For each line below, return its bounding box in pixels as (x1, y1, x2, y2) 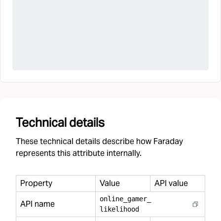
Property (20, 178, 52, 188)
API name (20, 199, 55, 209)
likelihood (100, 205, 139, 213)
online (100, 195, 123, 203)
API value (154, 178, 188, 188)
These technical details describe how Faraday (16, 136, 183, 147)
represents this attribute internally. (16, 148, 142, 158)
